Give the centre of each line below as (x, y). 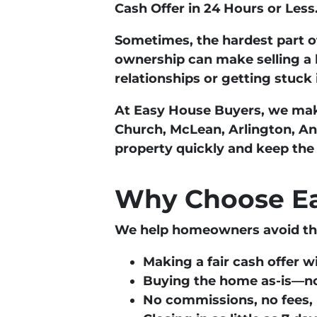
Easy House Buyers (197, 110)
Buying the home (202, 281)
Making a (175, 261)
